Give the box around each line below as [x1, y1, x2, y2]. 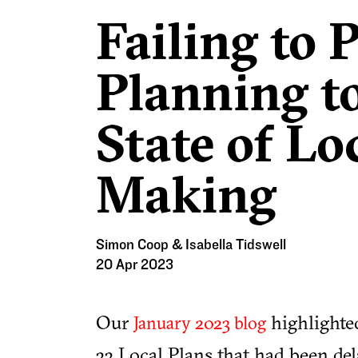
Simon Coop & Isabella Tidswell [95, 237, 286, 253]
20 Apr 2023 [95, 257, 173, 272]
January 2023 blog [133, 311, 266, 334]
